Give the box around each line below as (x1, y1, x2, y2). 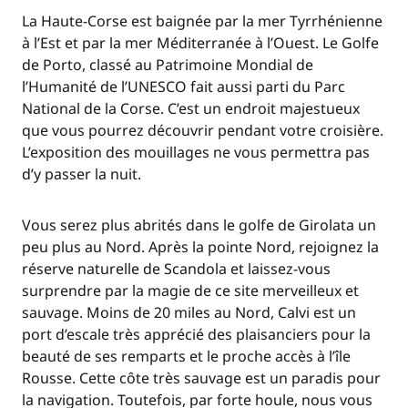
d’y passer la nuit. (22, 164, 141, 184)
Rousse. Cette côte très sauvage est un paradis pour (22, 368, 381, 388)
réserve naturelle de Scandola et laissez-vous (22, 259, 331, 279)
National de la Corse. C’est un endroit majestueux (22, 98, 360, 118)
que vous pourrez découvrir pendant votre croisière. (22, 120, 383, 140)
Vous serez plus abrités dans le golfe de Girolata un (22, 215, 376, 235)
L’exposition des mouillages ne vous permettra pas (22, 142, 370, 162)
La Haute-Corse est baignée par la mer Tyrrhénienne (22, 11, 382, 31)
